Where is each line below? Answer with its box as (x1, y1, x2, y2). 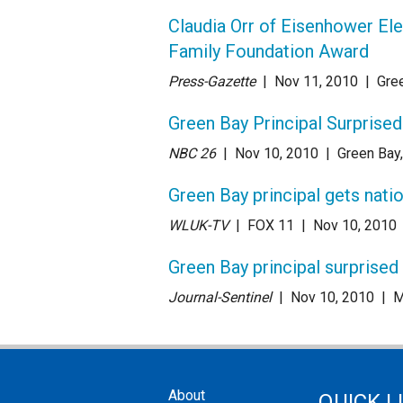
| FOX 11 (232, 216, 294, 234)
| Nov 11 (259, 72, 319, 90)
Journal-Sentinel (168, 288, 272, 306)
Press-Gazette (168, 72, 255, 90)
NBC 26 (168, 144, 216, 162)
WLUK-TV (168, 216, 228, 234)
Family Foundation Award (168, 40, 369, 62)
